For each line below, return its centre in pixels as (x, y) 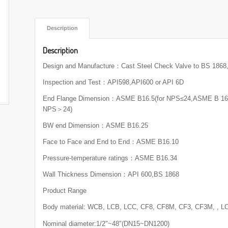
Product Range (65, 191)
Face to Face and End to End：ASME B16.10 (111, 142)
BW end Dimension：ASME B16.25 (96, 126)
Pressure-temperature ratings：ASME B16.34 (110, 158)
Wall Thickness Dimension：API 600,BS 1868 (111, 175)
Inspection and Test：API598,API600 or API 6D (113, 82)
